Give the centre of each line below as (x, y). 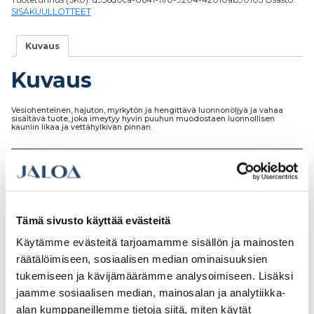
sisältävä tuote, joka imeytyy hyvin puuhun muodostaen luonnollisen (143, 119)
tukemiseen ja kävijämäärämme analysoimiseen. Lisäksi (155, 276)
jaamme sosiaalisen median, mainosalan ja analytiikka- (151, 293)
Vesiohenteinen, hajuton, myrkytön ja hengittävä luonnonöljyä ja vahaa (147, 110)
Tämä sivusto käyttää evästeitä (94, 220)
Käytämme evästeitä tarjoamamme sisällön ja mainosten (155, 243)
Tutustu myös (88, 205)
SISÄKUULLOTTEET (51, 12)
